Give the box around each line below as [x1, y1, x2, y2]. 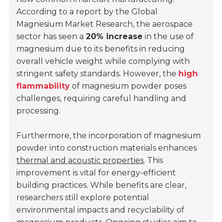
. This [144, 156, 164, 166]
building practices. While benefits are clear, [16, 180, 187, 190]
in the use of [143, 32, 194, 42]
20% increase [86, 32, 143, 42]
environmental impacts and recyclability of [16, 205, 185, 215]
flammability [16, 81, 70, 91]
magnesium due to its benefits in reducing [16, 44, 185, 54]
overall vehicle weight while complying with [16, 56, 190, 66]
